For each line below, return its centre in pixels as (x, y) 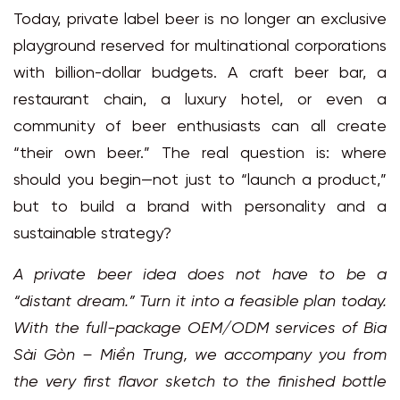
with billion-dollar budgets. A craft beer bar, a (200, 74)
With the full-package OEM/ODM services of (188, 329)
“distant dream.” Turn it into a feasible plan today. (200, 303)
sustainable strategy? (92, 235)
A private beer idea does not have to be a (200, 276)
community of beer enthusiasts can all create (200, 128)
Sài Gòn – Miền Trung (99, 356)
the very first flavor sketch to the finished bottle (200, 383)
